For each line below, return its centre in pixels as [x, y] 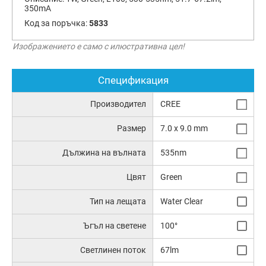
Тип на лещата [118, 201]
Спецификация [133, 80]
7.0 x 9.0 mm [184, 129]
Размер [132, 129]
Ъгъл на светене [115, 225]
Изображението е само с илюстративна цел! [99, 47]
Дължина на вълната [104, 153]
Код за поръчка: [56, 23]
